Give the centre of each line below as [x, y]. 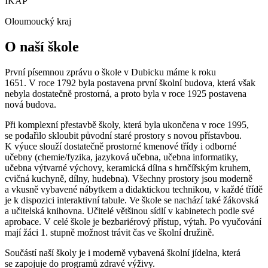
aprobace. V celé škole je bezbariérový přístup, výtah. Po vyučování [133, 221]
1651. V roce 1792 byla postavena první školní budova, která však [130, 83]
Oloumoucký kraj [38, 21]
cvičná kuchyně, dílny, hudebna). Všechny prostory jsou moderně [129, 178]
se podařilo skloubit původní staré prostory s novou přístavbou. [123, 135]
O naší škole [42, 46]
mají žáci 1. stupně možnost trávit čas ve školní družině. [109, 232]
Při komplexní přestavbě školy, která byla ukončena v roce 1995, [127, 124]
